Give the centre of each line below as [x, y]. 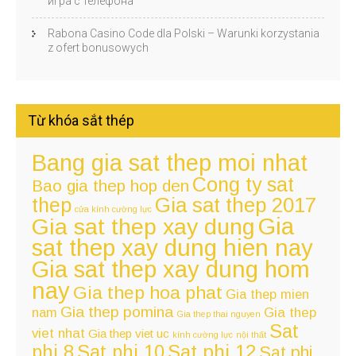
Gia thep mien [267, 294]
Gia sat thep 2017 [236, 205]
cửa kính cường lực [113, 209]
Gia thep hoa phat [148, 293]
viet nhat [58, 334]
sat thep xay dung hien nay [172, 248]
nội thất [251, 335]
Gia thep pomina [117, 312]
